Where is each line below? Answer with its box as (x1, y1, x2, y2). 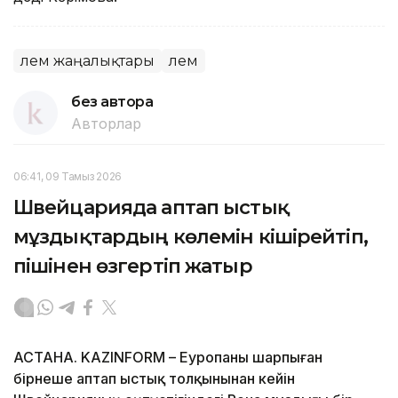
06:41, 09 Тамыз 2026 (13, 169, 122, 183)
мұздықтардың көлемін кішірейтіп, (13, 224, 368, 249)
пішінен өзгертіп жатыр (13, 253, 252, 278)
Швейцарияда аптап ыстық (13, 195, 289, 219)
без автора (71, 92, 154, 110)
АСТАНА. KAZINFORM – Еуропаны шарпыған (13, 347, 322, 366)
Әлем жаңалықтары (20, 52, 155, 69)
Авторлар (71, 114, 141, 132)
